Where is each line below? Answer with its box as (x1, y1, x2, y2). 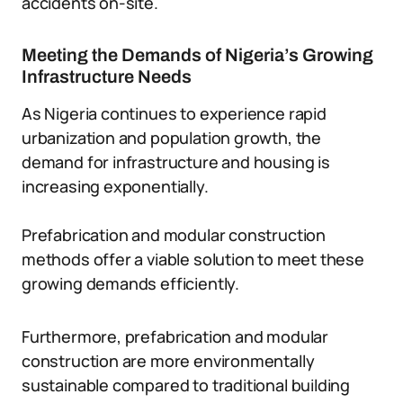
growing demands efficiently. (22, 273, 239, 294)
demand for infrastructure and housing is (22, 151, 330, 173)
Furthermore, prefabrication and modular (22, 326, 328, 347)
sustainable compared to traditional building (22, 374, 351, 396)
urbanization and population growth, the (22, 127, 321, 148)
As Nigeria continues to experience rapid (22, 103, 327, 124)
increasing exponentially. (22, 175, 209, 197)
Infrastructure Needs (22, 67, 192, 86)
